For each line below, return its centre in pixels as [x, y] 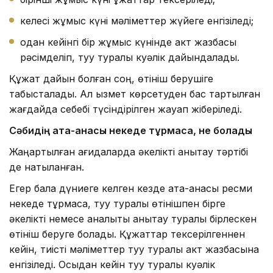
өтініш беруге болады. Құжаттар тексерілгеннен [127, 234]
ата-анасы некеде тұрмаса [123, 130]
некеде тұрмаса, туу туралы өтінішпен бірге [117, 203]
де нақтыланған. [47, 167]
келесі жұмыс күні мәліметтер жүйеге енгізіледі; [137, 20]
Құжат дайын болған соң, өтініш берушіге [111, 78]
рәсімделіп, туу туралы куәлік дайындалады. [130, 57]
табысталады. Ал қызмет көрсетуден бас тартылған [135, 94]
